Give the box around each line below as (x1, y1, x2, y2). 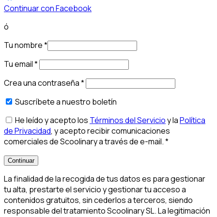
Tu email (4, 59, 34, 70)
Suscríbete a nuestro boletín (15, 96, 117, 108)
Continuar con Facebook (4, 3, 92, 14)
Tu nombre (4, 40, 44, 51)
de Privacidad (4, 125, 51, 137)
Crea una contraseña (4, 77, 81, 89)
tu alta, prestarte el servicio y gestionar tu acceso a (4, 184, 186, 195)
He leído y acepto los (14, 115, 90, 126)
